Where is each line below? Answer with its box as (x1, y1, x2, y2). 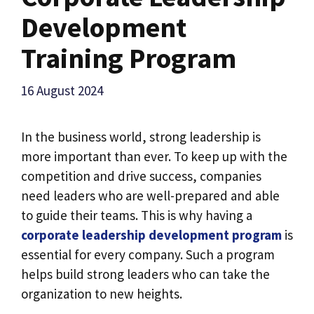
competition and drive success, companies (21, 167, 261, 184)
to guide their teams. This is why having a (21, 206, 252, 224)
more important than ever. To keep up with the (21, 147, 287, 165)
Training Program (21, 41, 236, 76)
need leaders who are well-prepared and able (21, 186, 280, 204)
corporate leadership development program (21, 226, 282, 243)
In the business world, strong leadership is (21, 128, 261, 145)
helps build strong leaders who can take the (21, 265, 270, 282)
